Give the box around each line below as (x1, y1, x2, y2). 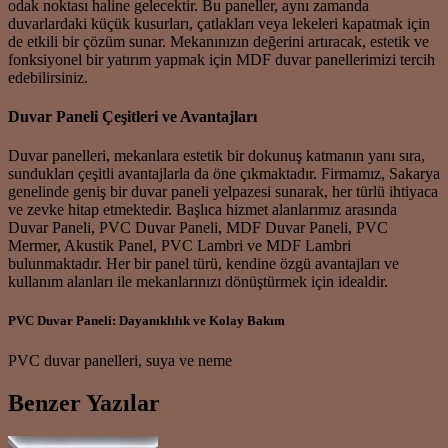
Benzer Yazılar (8, 389, 160, 416)
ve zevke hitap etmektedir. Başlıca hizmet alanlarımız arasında (8, 201, 397, 219)
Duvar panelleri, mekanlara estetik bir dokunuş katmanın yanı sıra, (8, 147, 425, 165)
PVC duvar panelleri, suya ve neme (8, 351, 232, 369)
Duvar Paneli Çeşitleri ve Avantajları (8, 108, 257, 126)
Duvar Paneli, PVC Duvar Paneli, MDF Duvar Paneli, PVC (8, 219, 388, 237)
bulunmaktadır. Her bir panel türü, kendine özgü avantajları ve (8, 255, 399, 273)
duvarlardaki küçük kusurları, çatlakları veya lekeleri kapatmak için (8, 14, 430, 32)
